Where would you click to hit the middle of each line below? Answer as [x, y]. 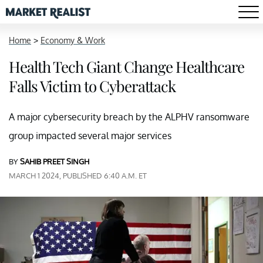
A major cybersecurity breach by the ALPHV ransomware [129, 117]
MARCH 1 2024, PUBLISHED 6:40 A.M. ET [78, 176]
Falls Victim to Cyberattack [92, 86]
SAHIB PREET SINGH [55, 161]
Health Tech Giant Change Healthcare [127, 67]
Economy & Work [73, 40]
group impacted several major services [90, 136]
